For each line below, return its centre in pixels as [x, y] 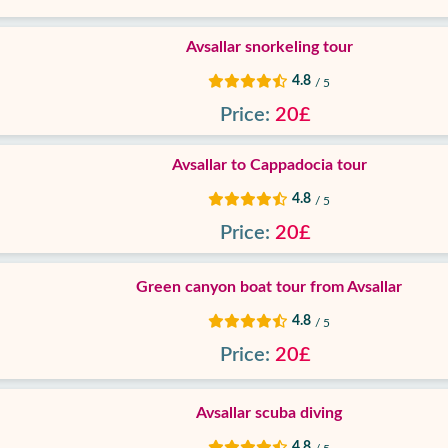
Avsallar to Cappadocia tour [269, 165]
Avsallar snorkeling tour [269, 47]
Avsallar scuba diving [269, 413]
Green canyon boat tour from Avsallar [269, 287]
